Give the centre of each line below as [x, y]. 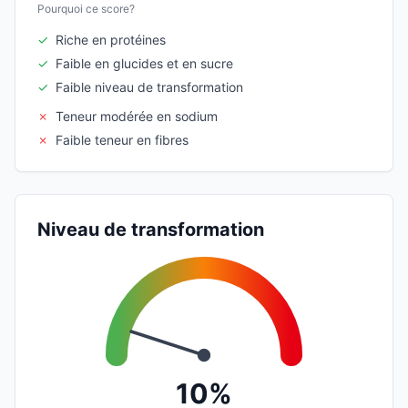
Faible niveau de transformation [149, 87]
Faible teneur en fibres [122, 139]
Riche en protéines [111, 39]
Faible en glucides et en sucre [144, 63]
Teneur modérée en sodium [137, 116]
